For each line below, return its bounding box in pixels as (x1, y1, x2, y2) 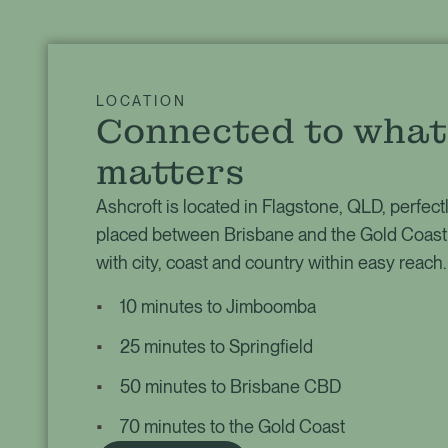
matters (96, 150, 245, 194)
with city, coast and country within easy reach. (96, 251, 446, 273)
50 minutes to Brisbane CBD (120, 375, 341, 397)
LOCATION (96, 92, 187, 109)
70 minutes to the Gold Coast (120, 415, 345, 437)
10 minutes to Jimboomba (120, 295, 316, 317)
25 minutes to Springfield (120, 335, 313, 357)
